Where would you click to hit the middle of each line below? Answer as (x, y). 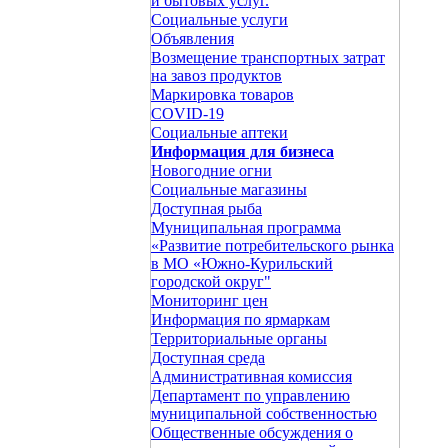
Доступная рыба (206, 208)
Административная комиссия (251, 376)
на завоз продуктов (216, 75)
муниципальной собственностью (264, 413)
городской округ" (211, 281)
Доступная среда (208, 357)
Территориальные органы (239, 338)
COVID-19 (187, 113)
